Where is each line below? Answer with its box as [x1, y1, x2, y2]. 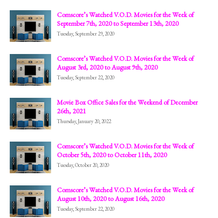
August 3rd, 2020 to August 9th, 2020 [57, 62, 158, 72]
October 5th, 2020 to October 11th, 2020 [57, 150, 167, 159]
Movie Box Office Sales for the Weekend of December [57, 97, 198, 107]
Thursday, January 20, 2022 [57, 117, 111, 125]
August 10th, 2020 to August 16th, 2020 [57, 194, 164, 203]
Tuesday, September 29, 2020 [57, 30, 114, 37]
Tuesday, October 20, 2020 [57, 161, 109, 168]
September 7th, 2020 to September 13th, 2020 [57, 18, 179, 28]
